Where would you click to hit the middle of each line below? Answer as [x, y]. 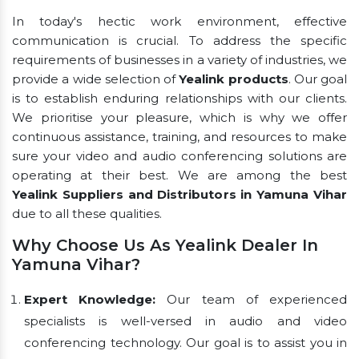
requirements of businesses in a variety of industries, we [179, 59]
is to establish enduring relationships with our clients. [179, 98]
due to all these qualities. [87, 213]
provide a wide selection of [96, 79]
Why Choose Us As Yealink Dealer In [165, 245]
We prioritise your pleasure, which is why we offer [179, 117]
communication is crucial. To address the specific [179, 40]
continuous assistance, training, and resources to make [179, 136]
